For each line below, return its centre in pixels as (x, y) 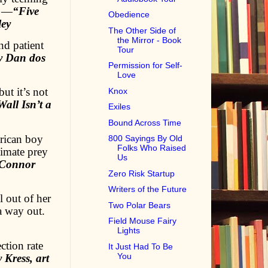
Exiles (120, 107)
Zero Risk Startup (142, 173)
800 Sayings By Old (146, 138)
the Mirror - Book (150, 40)
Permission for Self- (146, 66)
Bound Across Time (145, 122)
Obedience (129, 15)
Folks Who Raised (152, 148)
